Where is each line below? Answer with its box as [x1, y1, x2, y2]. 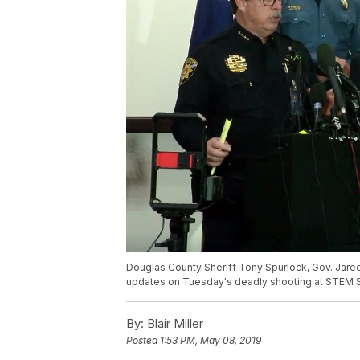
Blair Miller [144, 316, 203, 332]
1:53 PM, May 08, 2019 [160, 334, 261, 347]
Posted [126, 334, 160, 347]
